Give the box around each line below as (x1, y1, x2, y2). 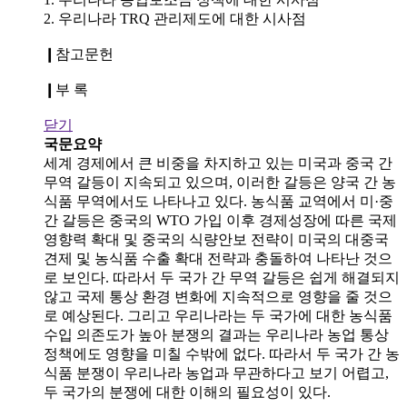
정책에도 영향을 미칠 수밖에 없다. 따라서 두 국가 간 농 (44, 345, 400, 362)
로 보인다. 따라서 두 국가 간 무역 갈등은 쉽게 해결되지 (44, 269, 400, 285)
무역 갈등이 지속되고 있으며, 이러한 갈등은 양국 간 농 (44, 174, 396, 190)
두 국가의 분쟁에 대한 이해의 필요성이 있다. (44, 383, 331, 400)
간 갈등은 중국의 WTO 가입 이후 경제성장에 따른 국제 (44, 212, 397, 228)
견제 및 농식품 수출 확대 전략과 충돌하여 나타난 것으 (44, 250, 392, 266)
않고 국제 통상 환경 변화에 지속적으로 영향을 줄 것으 (44, 288, 392, 304)
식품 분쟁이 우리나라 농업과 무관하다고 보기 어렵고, (44, 364, 389, 381)
